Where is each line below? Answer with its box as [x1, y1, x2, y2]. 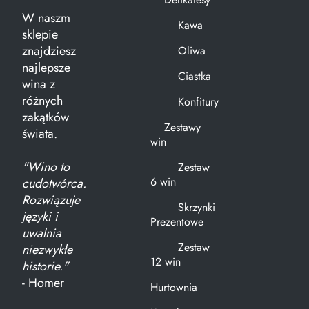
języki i [22, 208, 58, 226]
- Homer [22, 274, 64, 292]
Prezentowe [150, 214, 203, 230]
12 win [150, 254, 181, 270]
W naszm [22, 9, 70, 28]
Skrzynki [177, 199, 215, 216]
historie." [22, 257, 68, 276]
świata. [22, 125, 57, 143]
